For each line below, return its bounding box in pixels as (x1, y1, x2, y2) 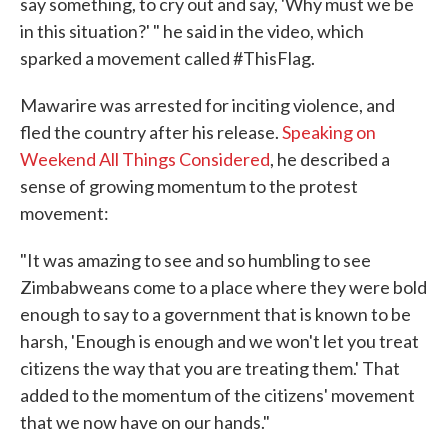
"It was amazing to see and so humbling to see (20, 249, 371, 272)
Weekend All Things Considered (20, 148, 270, 171)
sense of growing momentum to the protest (20, 175, 358, 198)
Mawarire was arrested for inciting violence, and (20, 94, 395, 117)
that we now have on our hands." (20, 411, 270, 434)
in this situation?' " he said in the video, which (20, 20, 364, 43)
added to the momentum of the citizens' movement (20, 384, 415, 407)
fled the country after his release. (20, 121, 282, 144)
